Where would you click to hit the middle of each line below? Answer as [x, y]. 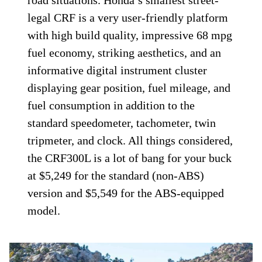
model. [44, 210]
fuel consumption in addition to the [111, 105]
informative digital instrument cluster [118, 70]
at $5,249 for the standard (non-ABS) [116, 175]
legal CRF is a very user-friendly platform [128, 17]
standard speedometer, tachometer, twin [122, 123]
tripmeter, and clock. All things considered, [130, 140]
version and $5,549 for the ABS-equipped [126, 193]
